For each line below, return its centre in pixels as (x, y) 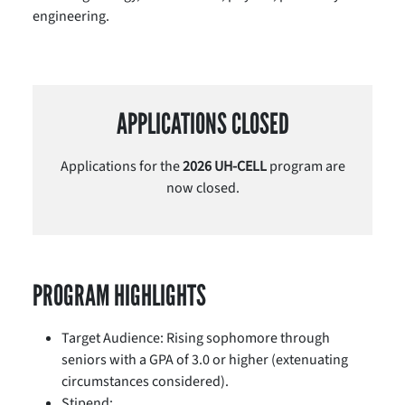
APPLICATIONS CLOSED (202, 124)
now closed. (202, 188)
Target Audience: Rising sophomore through (196, 338)
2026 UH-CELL (224, 166)
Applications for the (121, 166)
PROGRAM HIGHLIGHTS (119, 296)
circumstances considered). (145, 381)
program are (306, 166)
